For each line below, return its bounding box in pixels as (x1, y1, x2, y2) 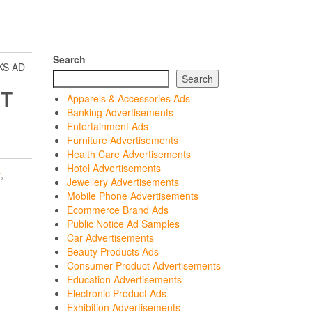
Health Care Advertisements (67, 147, 191, 161)
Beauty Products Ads (67, 244, 159, 258)
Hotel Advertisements (67, 161, 161, 175)
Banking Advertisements (67, 105, 173, 119)
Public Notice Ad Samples (67, 217, 180, 231)
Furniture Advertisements (67, 133, 178, 147)
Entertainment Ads (67, 119, 148, 133)
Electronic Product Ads (67, 286, 166, 300)
